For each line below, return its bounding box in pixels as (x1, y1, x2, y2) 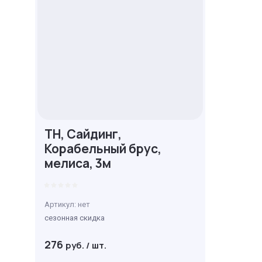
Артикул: (44, 200, 76, 209)
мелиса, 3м (44, 155, 111, 171)
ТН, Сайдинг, (44, 126, 122, 142)
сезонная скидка (44, 213, 105, 222)
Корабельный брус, (44, 140, 161, 157)
